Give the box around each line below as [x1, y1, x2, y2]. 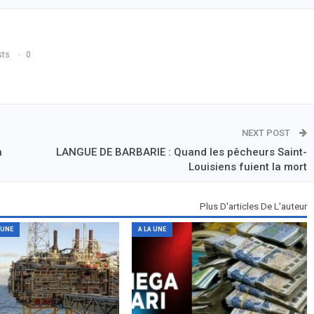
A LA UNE [137, 226, 166, 233]
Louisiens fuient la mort [188, 160, 307, 173]
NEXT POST [241, 127, 292, 138]
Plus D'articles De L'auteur [199, 200, 307, 212]
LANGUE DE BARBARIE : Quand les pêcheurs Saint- [55, 145, 307, 158]
